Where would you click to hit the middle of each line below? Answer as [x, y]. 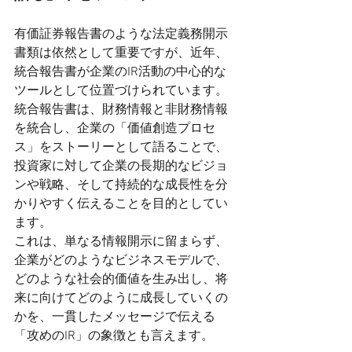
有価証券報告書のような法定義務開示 [121, 35]
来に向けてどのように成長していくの [121, 299]
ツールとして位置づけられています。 [121, 91]
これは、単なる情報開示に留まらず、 [121, 242]
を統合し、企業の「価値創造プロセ [115, 129]
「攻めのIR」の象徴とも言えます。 [114, 336]
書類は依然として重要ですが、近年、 [121, 53]
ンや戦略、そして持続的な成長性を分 [121, 185]
